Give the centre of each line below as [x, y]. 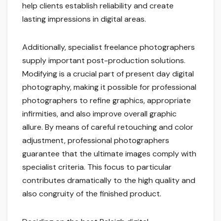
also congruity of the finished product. [92, 194]
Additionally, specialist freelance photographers [109, 47]
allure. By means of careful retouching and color [108, 127]
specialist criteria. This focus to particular [97, 167]
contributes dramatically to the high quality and [109, 181]
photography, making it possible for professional [109, 87]
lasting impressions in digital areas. [84, 19]
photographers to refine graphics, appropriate [107, 101]
